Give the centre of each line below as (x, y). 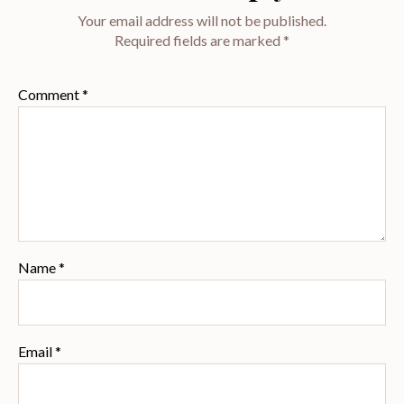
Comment (50, 95)
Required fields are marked (199, 41)
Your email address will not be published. (202, 21)
